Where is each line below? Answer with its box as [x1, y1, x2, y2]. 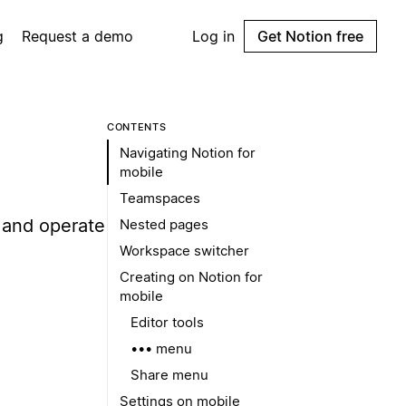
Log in [192, 27, 235, 45]
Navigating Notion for [120, 144, 256, 161]
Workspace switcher [120, 242, 249, 259]
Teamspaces [120, 189, 200, 207]
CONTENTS [107, 121, 167, 133]
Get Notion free [257, 27, 363, 45]
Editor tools [130, 314, 204, 331]
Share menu [130, 366, 208, 383]
